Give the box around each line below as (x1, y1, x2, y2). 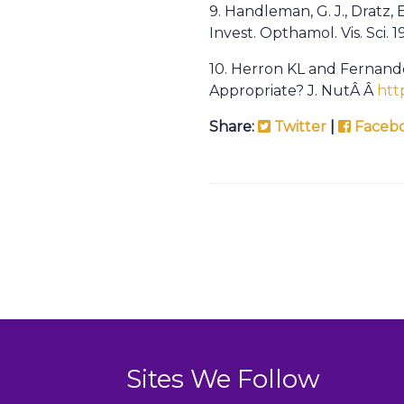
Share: (209, 118, 258, 135)
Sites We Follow (125, 363, 320, 394)
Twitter (271, 118, 326, 135)
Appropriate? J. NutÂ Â (209, 82, 377, 99)
